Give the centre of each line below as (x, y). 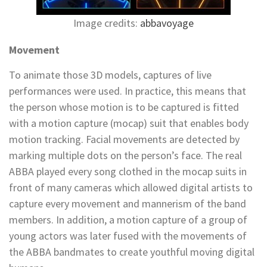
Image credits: (107, 23)
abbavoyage (167, 23)
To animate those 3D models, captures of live (110, 74)
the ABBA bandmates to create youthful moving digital (132, 252)
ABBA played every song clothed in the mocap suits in (128, 171)
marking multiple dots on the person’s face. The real (125, 155)
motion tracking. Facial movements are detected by (124, 139)
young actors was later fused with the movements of (128, 235)
